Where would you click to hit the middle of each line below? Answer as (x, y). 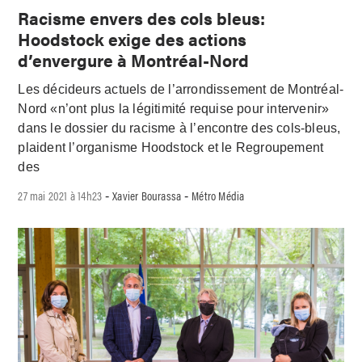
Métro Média (218, 196)
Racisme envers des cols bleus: (142, 17)
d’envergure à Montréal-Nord (134, 59)
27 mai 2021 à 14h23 (60, 196)
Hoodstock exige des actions (133, 38)
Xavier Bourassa (147, 196)
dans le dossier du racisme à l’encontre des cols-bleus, (179, 128)
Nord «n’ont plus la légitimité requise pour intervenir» (174, 109)
